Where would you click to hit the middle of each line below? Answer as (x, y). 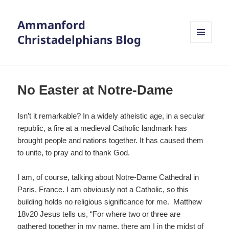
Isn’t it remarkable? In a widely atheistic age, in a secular (111, 116)
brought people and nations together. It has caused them (111, 141)
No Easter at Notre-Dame (95, 90)
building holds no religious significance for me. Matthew (110, 202)
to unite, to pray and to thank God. (74, 153)
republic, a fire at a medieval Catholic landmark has (102, 128)
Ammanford (52, 25)
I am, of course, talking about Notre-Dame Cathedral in (108, 177)
